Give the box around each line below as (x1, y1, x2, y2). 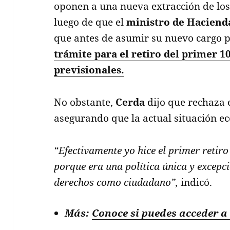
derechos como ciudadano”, (54, 175, 179, 189)
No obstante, (54, 95, 116, 109)
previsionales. (54, 63, 125, 76)
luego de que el (54, 15, 127, 29)
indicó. (178, 175, 213, 189)
